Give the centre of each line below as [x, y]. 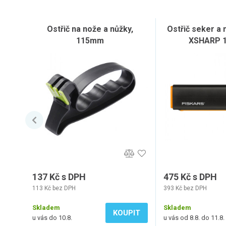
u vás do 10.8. [52, 218]
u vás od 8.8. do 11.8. [194, 218]
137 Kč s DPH [59, 177]
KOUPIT [127, 213]
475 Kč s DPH [190, 177]
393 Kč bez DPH [185, 188]
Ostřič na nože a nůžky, [90, 29]
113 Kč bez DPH [54, 188]
